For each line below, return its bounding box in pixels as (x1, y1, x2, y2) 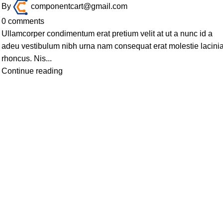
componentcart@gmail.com (31, 2, 128, 11)
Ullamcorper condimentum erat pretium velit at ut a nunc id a (1, 29, 213, 38)
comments (8, 17, 45, 25)
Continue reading (1, 67, 63, 75)
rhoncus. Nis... (1, 54, 52, 63)
